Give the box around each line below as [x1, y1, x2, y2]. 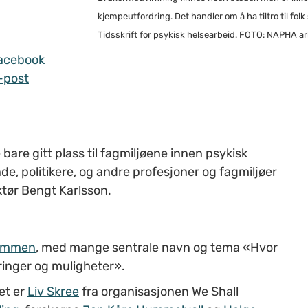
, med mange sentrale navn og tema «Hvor [36, 239, 278, 255]
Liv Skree [27, 283, 79, 299]
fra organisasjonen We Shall [79, 283, 239, 299]
